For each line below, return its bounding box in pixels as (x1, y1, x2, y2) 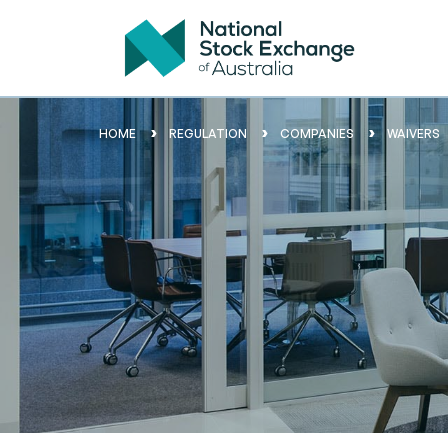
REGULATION (169, 126, 247, 141)
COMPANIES (280, 126, 354, 141)
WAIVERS (387, 126, 440, 141)
